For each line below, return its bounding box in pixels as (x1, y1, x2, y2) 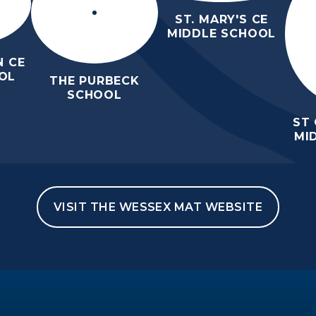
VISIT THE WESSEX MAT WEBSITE (53, 200, 263, 214)
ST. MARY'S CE (174, 12, 269, 26)
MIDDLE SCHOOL (166, 26, 276, 40)
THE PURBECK (49, 74, 140, 88)
